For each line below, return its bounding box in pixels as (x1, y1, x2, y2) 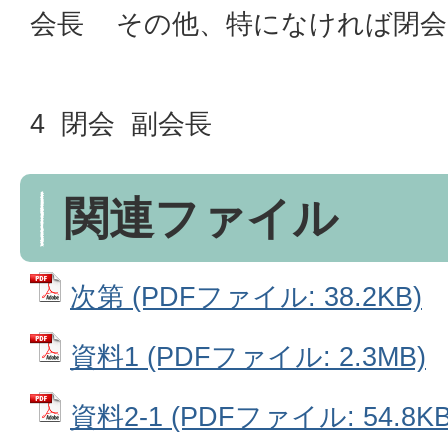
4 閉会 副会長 (30, 108, 212, 139)
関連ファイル (64, 193, 338, 244)
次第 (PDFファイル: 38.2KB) (70, 281, 422, 312)
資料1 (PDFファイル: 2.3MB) (70, 341, 426, 372)
